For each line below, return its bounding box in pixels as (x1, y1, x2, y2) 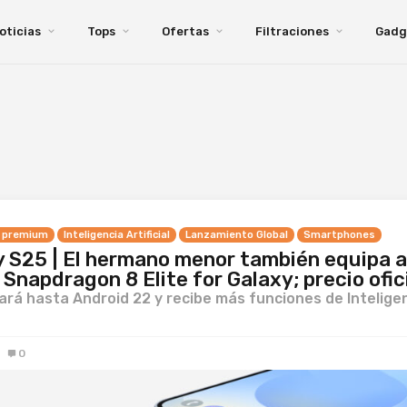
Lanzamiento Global (185, 229, 288, 241)
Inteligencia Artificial (64, 229, 170, 241)
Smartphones (303, 229, 375, 241)
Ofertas (162, 25, 209, 38)
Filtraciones (255, 25, 329, 38)
